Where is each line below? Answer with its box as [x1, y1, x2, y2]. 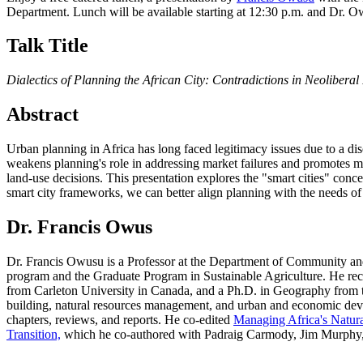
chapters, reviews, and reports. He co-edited [6, 312, 233, 327]
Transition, [6, 327, 61, 341]
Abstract [6, 104, 79, 126]
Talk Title [6, 35, 88, 57]
